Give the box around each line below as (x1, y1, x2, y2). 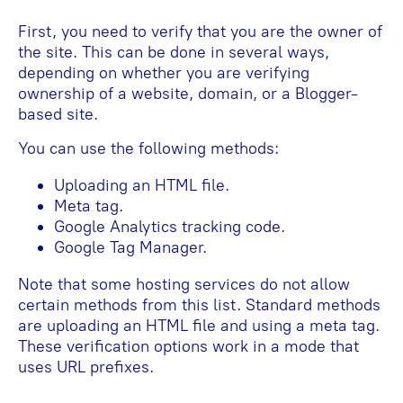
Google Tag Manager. (54, 237, 207, 257)
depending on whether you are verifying (18, 63, 309, 83)
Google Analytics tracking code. (54, 217, 285, 237)
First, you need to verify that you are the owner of (18, 22, 382, 41)
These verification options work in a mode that (18, 336, 359, 356)
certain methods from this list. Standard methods (18, 295, 381, 315)
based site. (18, 104, 98, 124)
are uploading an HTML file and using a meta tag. (18, 316, 380, 336)
